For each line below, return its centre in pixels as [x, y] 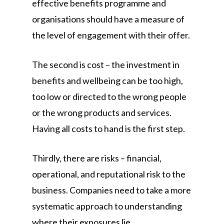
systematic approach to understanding [107, 206]
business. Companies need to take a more [111, 190]
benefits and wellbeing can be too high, [107, 80]
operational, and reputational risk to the [109, 174]
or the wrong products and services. [102, 112]
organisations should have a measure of [108, 19]
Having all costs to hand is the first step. [108, 128]
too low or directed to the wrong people [109, 96]
